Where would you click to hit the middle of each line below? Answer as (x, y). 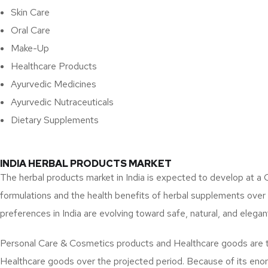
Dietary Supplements (55, 120)
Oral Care (31, 31)
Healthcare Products (54, 66)
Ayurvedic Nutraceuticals (62, 102)
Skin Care (30, 13)
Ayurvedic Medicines (54, 84)
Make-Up (30, 48)
